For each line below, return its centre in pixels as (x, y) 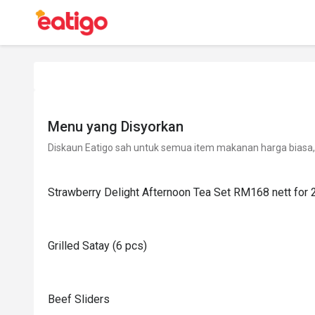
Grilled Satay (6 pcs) (97, 246)
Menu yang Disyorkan (116, 127)
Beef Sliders (79, 299)
